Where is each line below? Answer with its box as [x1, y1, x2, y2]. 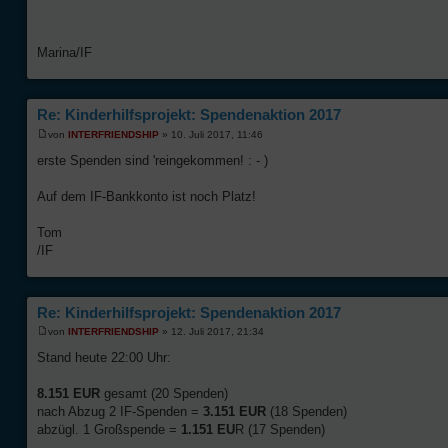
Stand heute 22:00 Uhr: [37, 350, 171, 366]
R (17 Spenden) [235, 422, 325, 438]
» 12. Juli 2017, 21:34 [159, 326, 264, 338]
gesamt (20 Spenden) [100, 386, 228, 402]
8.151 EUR [37, 386, 100, 402]
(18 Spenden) [270, 404, 347, 420]
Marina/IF [37, 45, 92, 61]
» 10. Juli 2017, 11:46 [159, 128, 263, 140]
